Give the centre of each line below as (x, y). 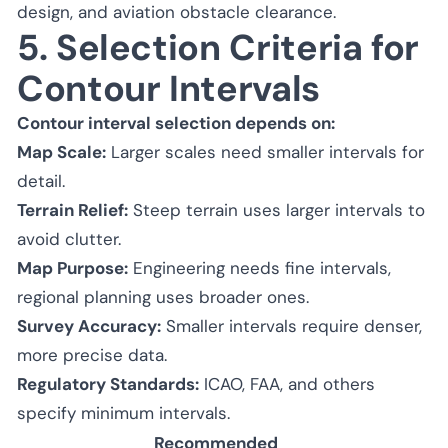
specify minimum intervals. (123, 412)
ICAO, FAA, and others (287, 383)
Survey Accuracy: (89, 325)
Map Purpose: (72, 267)
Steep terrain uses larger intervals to (276, 209)
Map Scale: (61, 151)
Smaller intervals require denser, (291, 325)
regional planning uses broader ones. (163, 296)
